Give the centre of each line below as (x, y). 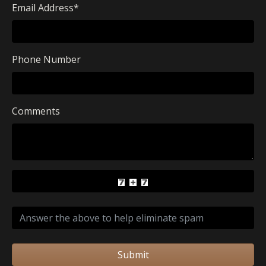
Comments (36, 111)
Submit (133, 255)
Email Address (43, 8)
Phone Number (46, 59)
